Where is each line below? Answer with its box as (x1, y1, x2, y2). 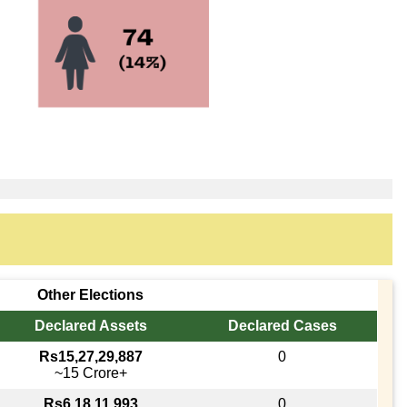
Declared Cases (227, 317, 337, 333)
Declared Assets (34, 317, 147, 333)
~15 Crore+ (54, 364, 127, 381)
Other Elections (36, 286, 144, 303)
